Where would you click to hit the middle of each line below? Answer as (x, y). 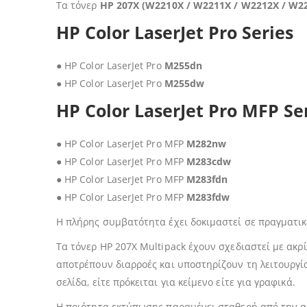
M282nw (206, 144)
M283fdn (207, 179)
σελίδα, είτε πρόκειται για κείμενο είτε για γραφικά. (176, 282)
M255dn (183, 65)
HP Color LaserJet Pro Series (175, 32)
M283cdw (209, 161)
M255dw (184, 83)
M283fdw (208, 197)
